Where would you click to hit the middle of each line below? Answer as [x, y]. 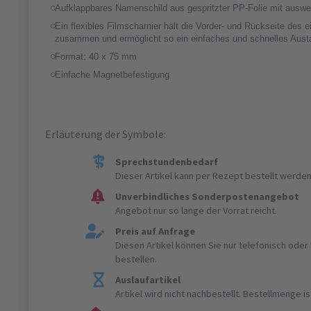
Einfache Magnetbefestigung [112, 75]
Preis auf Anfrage [155, 232]
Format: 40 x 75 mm [96, 57]
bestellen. [136, 259]
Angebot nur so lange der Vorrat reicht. [196, 211]
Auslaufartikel [148, 280]
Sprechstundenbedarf [167, 162]
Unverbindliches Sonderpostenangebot [208, 197]
